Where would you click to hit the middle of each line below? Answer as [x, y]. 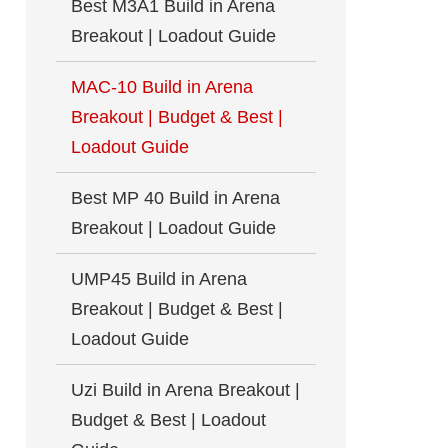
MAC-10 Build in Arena [162, 87]
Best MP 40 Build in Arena [175, 198]
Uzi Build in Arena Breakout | [185, 390]
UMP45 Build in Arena [159, 279]
